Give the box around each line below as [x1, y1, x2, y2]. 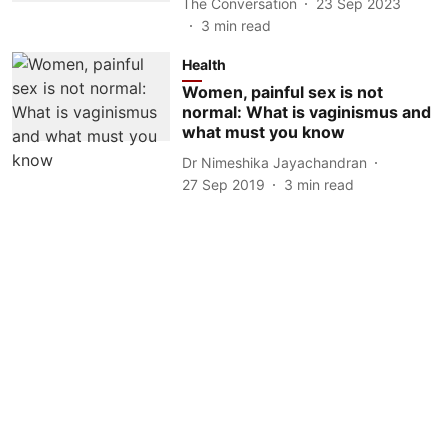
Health [181, 56, 226, 73]
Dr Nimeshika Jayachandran [181, 153, 367, 171]
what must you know [181, 122, 345, 142]
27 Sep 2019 [181, 176, 265, 193]
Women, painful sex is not [181, 82, 383, 102]
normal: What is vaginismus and [181, 102, 431, 122]
